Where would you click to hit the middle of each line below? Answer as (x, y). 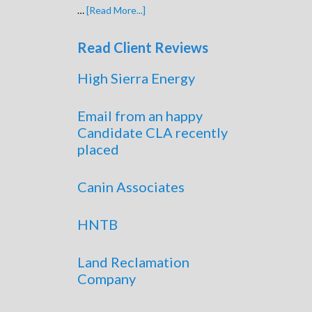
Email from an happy (140, 116)
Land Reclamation (133, 262)
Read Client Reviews (143, 47)
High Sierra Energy (136, 78)
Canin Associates (131, 187)
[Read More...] (116, 10)
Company (107, 279)
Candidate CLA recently (153, 132)
